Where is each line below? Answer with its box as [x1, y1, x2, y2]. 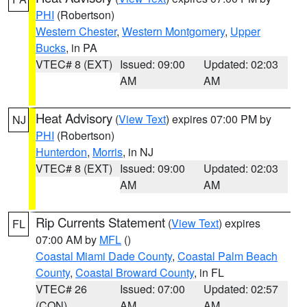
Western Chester [36, 23, 116, 39]
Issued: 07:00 [119, 281, 185, 297]
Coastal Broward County [75, 265, 194, 280]
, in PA [66, 40, 97, 56]
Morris [93, 144, 123, 160]
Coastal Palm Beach [177, 248, 278, 264]
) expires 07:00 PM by [166, 111, 271, 127]
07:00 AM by [36, 232, 99, 247]
